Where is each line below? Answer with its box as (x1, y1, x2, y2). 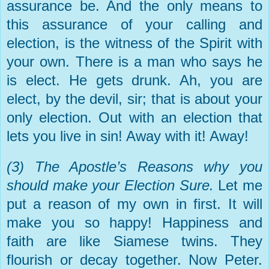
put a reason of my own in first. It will (7, 195, 262, 212)
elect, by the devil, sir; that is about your (7, 90, 262, 107)
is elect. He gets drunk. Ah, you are (7, 71, 262, 88)
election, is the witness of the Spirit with (7, 34, 262, 51)
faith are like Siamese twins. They (7, 232, 262, 249)
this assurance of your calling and (7, 16, 262, 32)
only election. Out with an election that (7, 109, 262, 125)
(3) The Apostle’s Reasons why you (7, 158, 262, 175)
